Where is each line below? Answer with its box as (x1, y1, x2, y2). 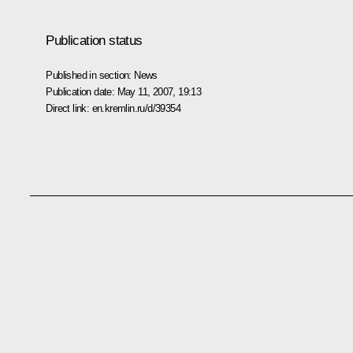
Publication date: (46, 85, 117, 98)
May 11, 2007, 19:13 (117, 85, 202, 98)
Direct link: (46, 102, 92, 114)
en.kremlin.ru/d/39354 (91, 102, 180, 114)
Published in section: (46, 69, 135, 81)
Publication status (46, 32, 143, 48)
